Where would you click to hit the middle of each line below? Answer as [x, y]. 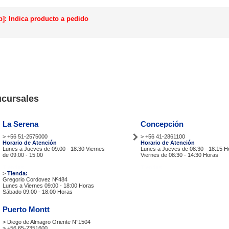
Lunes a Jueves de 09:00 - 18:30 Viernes [54, 148]
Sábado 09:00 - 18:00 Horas [38, 191]
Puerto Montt [26, 209]
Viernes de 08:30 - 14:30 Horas [179, 155]
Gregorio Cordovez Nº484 [35, 179]
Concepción [162, 124]
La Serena [20, 124]
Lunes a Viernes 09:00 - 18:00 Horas [48, 185]
